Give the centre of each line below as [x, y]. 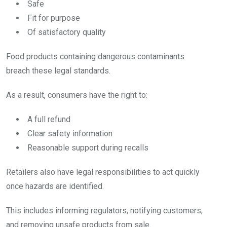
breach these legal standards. [58, 71]
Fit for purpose [54, 18]
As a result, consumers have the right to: [77, 95]
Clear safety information [70, 134]
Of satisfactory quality [67, 32]
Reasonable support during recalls [88, 148]
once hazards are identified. [55, 186]
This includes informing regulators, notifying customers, [104, 211]
